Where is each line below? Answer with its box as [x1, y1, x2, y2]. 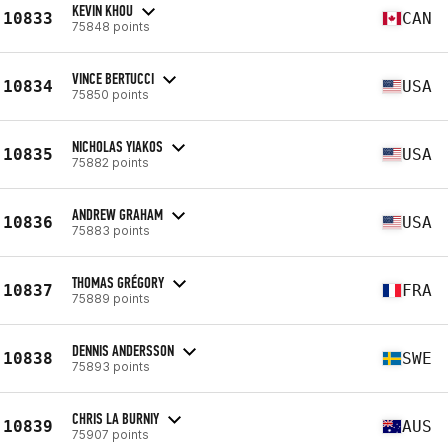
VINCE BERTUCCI [72, 68, 154, 88]
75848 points [72, 18, 150, 34]
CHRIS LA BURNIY [72, 408, 159, 428]
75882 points [72, 154, 149, 170]
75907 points [72, 426, 149, 442]
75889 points [72, 290, 150, 306]
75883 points [72, 222, 150, 238]
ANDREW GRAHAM [72, 204, 163, 224]
